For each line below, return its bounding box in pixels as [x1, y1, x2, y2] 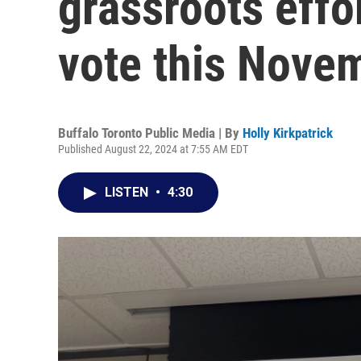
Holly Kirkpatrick [243, 125, 333, 141]
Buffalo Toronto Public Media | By [58, 125, 243, 141]
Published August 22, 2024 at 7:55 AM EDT [58, 143, 248, 156]
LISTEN [105, 185, 151, 200]
